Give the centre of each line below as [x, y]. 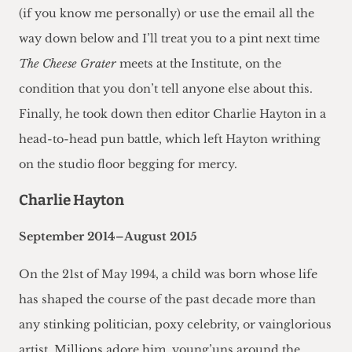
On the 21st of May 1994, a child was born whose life [168, 275]
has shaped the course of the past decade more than [167, 300]
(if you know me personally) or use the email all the [167, 14]
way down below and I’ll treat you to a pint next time [169, 39]
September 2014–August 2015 [108, 237]
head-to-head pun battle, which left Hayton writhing [170, 139]
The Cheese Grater [68, 64]
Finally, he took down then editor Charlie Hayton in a [172, 114]
